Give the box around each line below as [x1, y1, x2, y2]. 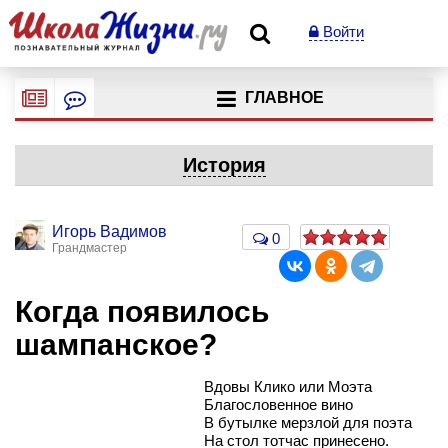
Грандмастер [52, 241, 127, 255]
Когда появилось [15, 295, 269, 328]
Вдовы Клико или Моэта [204, 377, 372, 395]
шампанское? [15, 328, 217, 361]
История [182, 154, 266, 176]
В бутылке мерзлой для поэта [204, 413, 412, 431]
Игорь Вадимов [52, 223, 167, 240]
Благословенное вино [204, 395, 353, 413]
